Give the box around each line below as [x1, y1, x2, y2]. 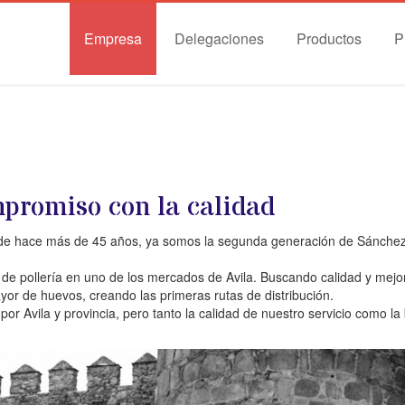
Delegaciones [174, 28, 264, 49]
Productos [297, 28, 362, 49]
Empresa [84, 28, 142, 49]
